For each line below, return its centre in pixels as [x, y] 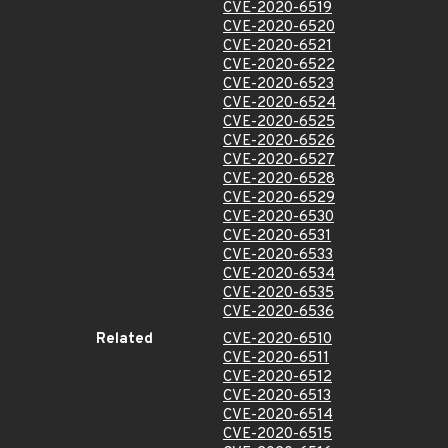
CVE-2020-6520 [279, 27]
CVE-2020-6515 [277, 434]
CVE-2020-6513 [277, 396]
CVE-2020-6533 [278, 255]
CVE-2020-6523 [278, 84]
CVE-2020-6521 [277, 46]
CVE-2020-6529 [279, 198]
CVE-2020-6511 [276, 358]
